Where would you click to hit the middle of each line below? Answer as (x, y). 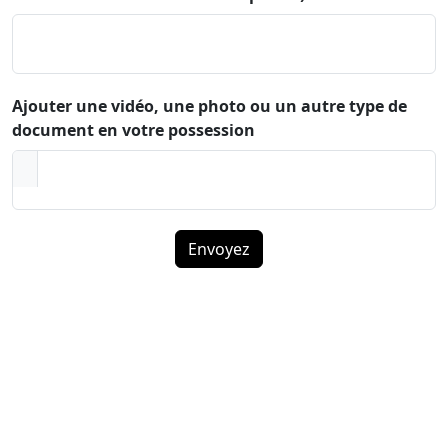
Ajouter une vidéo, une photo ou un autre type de (209, 105)
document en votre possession (133, 129)
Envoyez (219, 248)
